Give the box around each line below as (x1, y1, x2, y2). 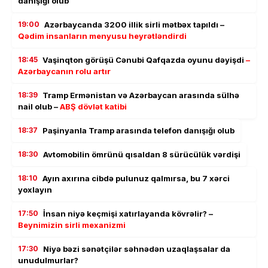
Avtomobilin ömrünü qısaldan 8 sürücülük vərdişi (43, 149, 240, 159)
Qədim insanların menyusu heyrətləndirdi (18, 31, 187, 41)
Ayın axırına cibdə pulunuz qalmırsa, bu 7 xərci (42, 173, 230, 183)
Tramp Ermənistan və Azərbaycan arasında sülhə (42, 90, 239, 100)
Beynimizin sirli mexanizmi (18, 220, 126, 230)
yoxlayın (18, 184, 52, 194)
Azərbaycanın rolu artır (18, 66, 111, 76)
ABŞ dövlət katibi (60, 101, 127, 111)
